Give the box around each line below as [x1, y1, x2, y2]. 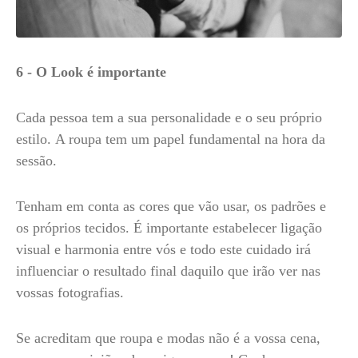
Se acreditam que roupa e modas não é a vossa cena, [16, 330, 320, 346]
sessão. [16, 153, 61, 169]
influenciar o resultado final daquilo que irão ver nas [16, 263, 320, 279]
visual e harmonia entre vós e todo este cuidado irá [16, 241, 311, 257]
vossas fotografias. [16, 284, 128, 300]
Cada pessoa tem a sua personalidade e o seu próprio [16, 109, 322, 125]
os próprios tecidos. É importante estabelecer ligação [16, 220, 322, 236]
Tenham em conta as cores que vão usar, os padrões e [16, 198, 326, 214]
